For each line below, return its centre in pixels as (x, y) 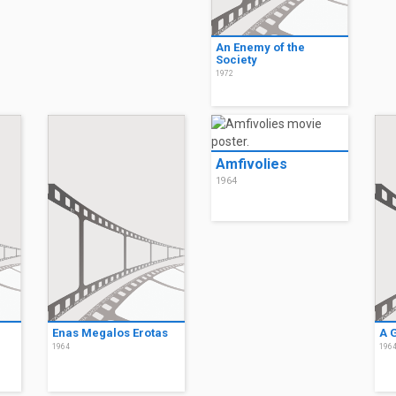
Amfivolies (251, 164)
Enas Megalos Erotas (110, 332)
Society (236, 60)
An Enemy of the (260, 48)
